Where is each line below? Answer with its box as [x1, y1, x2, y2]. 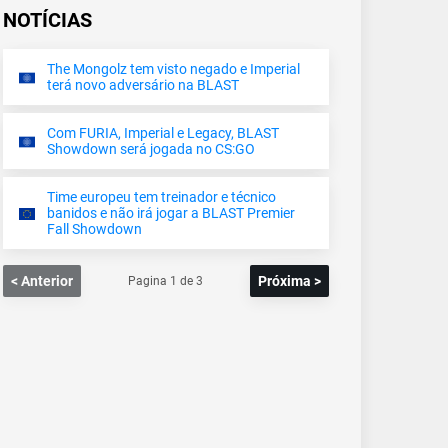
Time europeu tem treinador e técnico [47, 188, 276, 205]
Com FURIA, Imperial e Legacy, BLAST [47, 124, 279, 141]
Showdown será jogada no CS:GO [47, 140, 255, 157]
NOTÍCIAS [3, 8, 92, 32]
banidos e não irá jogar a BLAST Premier [47, 204, 295, 221]
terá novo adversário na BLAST [47, 76, 239, 93]
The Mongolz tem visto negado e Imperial [47, 60, 300, 77]
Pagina [128, 273, 170, 288]
